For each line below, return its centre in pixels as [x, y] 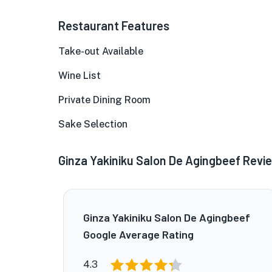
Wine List [80, 76]
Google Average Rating [138, 234]
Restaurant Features [114, 25]
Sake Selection [93, 124]
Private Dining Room [104, 100]
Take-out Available [101, 51]
